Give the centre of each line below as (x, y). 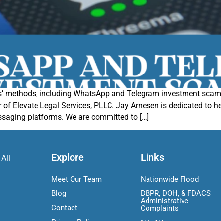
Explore (67, 158)
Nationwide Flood (169, 179)
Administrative (164, 201)
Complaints (159, 208)
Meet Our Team (76, 179)
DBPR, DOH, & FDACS (175, 194)
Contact (64, 208)
